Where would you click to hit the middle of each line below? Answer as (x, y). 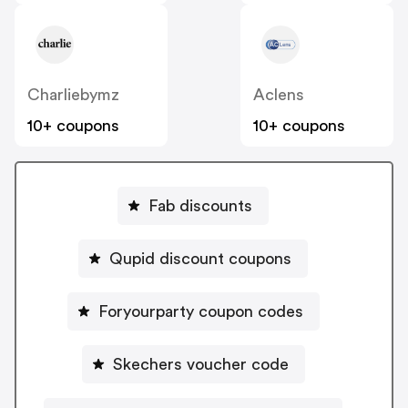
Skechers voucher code (200, 365)
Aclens (279, 94)
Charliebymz (73, 94)
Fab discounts (200, 206)
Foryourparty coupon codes (200, 312)
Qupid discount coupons (200, 259)
